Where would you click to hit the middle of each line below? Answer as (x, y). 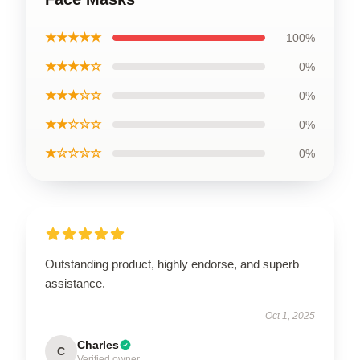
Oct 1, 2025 (290, 316)
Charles (98, 345)
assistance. (75, 283)
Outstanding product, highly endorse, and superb (172, 264)
